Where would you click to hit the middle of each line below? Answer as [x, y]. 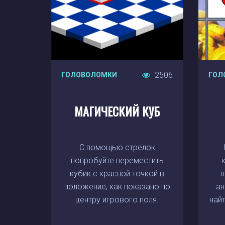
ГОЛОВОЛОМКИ [89, 75]
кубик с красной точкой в [117, 174]
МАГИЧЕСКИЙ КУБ [117, 111]
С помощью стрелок [117, 147]
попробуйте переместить [117, 160]
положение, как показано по [117, 187]
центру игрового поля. [117, 200]
